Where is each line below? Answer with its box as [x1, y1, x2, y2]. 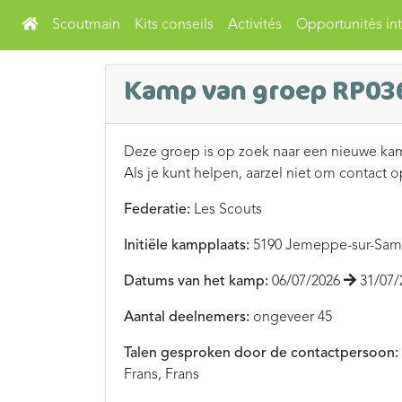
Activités [228, 18, 282, 32]
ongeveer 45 [249, 310, 332, 325]
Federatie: [124, 203, 190, 217]
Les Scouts [190, 203, 262, 217]
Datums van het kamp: [124, 275, 268, 289]
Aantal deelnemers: [124, 310, 249, 325]
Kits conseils [135, 18, 214, 32]
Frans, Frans [124, 368, 199, 382]
